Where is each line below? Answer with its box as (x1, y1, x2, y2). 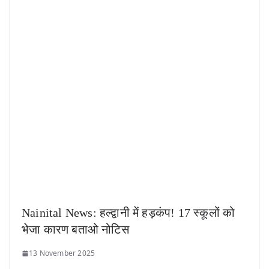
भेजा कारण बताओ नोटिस (22, 223, 129, 237)
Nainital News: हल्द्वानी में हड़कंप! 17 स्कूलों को (22, 206, 235, 220)
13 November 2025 (29, 248, 95, 259)
